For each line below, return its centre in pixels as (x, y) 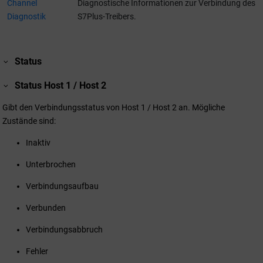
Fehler (37, 251)
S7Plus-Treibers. (107, 17)
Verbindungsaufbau (62, 186)
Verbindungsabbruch (64, 229)
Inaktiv (38, 142)
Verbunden (46, 208)
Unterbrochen (51, 164)
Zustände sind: (29, 121)
